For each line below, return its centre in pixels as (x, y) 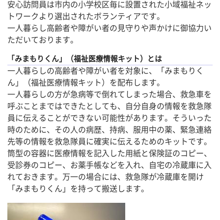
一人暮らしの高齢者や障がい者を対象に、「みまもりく (106, 71)
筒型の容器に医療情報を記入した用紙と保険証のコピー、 (110, 153)
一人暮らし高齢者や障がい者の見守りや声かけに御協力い (110, 28)
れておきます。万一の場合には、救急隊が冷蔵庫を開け (106, 177)
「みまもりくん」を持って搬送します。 (78, 189)
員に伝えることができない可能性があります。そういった (110, 118)
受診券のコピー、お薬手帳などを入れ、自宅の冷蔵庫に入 (110, 165)
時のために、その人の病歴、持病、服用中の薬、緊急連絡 (110, 130)
